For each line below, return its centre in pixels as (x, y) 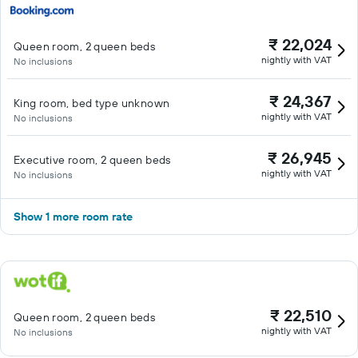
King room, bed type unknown (92, 103)
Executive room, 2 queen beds (92, 160)
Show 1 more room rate (73, 217)
